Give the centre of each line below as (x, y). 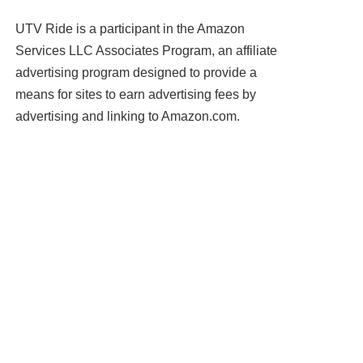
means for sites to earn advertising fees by (136, 94)
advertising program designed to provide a (137, 73)
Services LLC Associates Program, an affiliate (147, 51)
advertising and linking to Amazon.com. (128, 116)
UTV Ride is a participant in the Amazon (130, 29)
